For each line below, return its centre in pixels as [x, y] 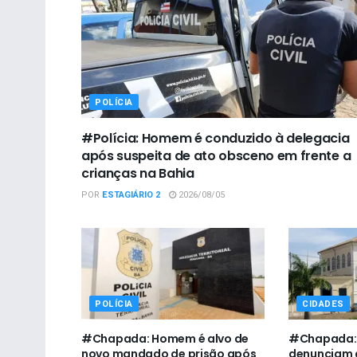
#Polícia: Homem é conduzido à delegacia [216, 139]
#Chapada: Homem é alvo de [165, 339]
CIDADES [323, 304]
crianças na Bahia [138, 174]
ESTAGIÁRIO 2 [131, 195]
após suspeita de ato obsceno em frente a [216, 156]
